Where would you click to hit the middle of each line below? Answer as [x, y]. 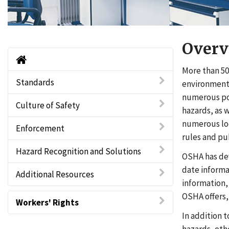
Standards [35, 82]
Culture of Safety [48, 105]
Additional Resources [55, 174]
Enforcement [40, 128]
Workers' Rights [47, 202]
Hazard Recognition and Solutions [78, 151]
